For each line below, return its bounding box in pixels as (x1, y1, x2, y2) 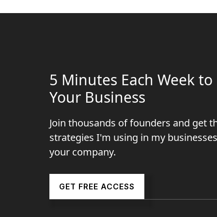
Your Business (49, 87, 145, 107)
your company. (49, 145, 116, 158)
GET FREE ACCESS (59, 182, 135, 191)
